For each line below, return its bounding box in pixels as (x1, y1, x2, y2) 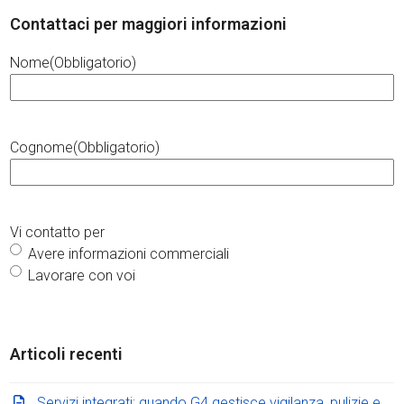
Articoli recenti (10, 344, 124, 363)
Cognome (10, 138, 74, 156)
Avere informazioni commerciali (28, 244, 230, 262)
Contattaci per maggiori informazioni (10, 14, 288, 33)
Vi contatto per (10, 223, 106, 241)
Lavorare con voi (28, 266, 136, 284)
